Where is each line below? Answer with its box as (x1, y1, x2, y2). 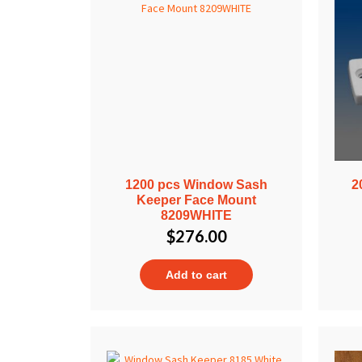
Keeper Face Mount (137, 192, 257, 207)
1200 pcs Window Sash (125, 177, 268, 192)
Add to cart (166, 267, 228, 281)
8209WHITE (161, 208, 233, 222)
